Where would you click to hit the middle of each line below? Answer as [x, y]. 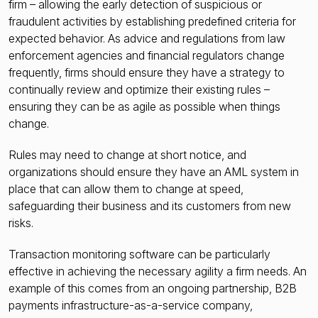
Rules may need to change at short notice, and [127, 155]
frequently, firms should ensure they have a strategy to [147, 73]
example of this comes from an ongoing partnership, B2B [153, 289]
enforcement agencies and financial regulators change [147, 56]
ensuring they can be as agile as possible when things [144, 107]
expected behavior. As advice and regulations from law [147, 39]
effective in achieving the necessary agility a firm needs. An [158, 272]
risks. [21, 223]
